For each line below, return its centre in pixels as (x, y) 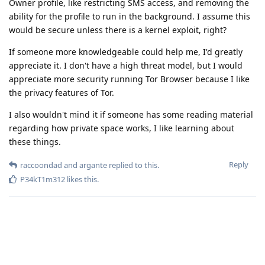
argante (93, 165)
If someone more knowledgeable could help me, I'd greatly (126, 52)
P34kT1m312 (43, 179)
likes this (81, 179)
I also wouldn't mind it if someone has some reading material (131, 114)
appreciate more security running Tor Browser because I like (129, 79)
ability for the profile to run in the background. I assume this (130, 16)
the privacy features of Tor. (62, 93)
